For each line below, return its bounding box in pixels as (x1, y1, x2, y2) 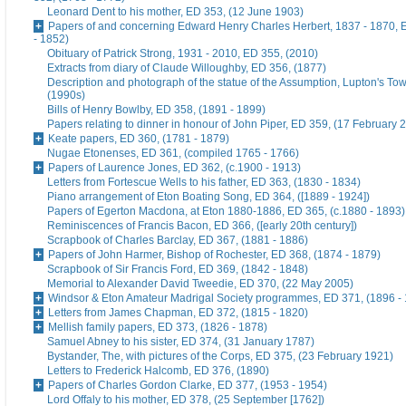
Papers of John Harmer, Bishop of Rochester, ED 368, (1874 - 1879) (48, 248, 381, 262)
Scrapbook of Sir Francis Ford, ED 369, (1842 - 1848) (47, 263, 308, 276)
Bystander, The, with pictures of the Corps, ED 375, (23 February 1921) (47, 350, 393, 363)
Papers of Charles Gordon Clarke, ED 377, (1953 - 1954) (48, 379, 327, 392)
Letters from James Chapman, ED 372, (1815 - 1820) (48, 306, 308, 320)
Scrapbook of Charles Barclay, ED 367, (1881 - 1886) (47, 234, 308, 247)
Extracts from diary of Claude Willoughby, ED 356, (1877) (47, 62, 326, 75)
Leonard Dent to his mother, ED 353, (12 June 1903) (47, 5, 304, 19)
